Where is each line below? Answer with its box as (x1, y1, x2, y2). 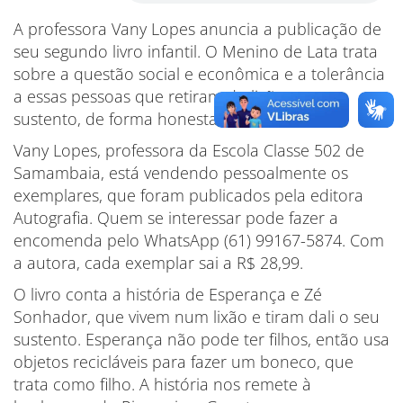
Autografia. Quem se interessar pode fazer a (13, 207, 338, 228)
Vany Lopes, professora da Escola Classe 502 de (13, 139, 364, 161)
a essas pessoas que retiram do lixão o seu (13, 85, 330, 107)
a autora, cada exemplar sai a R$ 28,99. (13, 252, 303, 273)
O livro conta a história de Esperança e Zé (13, 283, 322, 305)
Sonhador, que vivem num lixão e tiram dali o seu (13, 306, 380, 327)
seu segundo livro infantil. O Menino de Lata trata (13, 40, 378, 62)
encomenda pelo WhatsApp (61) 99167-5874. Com (13, 229, 384, 251)
